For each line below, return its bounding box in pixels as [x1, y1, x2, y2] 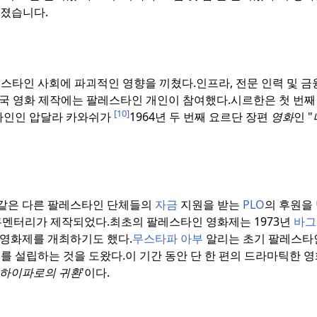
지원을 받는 [178, 197, 243, 213]
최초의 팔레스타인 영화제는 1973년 [110, 214, 294, 230]
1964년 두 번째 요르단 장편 [129, 109, 271, 125]
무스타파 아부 [132, 231, 203, 247]
